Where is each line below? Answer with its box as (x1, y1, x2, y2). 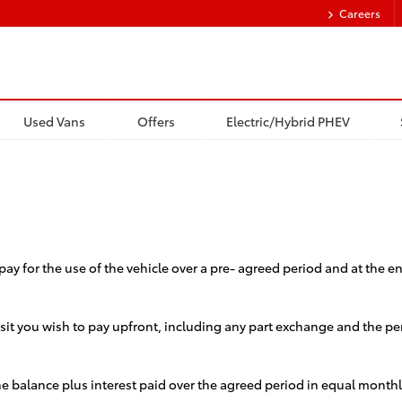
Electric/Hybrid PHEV (226, 111, 351, 128)
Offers (136, 111, 175, 128)
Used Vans (22, 111, 85, 128)
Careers (339, 6, 380, 21)
